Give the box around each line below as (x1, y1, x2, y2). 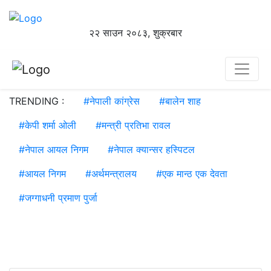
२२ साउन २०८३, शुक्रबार (89, 26, 182, 39)
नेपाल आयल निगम (25, 143, 88, 156)
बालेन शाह (165, 95, 201, 108)
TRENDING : (9, 95, 64, 108)
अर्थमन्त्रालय (91, 168, 137, 180)
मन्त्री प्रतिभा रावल (102, 119, 171, 132)
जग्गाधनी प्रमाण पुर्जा (25, 192, 97, 204)
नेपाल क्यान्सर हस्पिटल (114, 143, 195, 156)
